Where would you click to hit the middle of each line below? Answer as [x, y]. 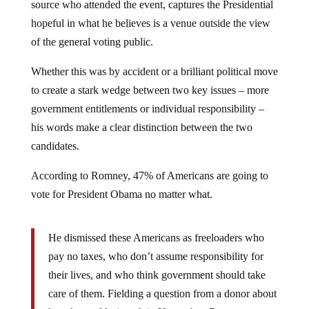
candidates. [55, 146]
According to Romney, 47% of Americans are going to [149, 176]
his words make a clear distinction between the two [141, 127]
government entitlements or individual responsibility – [147, 109]
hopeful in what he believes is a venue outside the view [150, 23]
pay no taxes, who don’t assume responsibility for [156, 256]
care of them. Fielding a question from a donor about [162, 293]
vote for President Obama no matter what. [121, 194]
